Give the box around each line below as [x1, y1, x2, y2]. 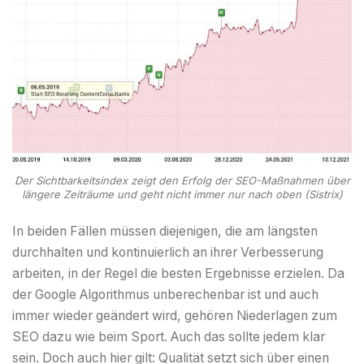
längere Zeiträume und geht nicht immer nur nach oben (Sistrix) [21, 188, 343, 201]
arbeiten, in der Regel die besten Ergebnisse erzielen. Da [12, 265, 344, 281]
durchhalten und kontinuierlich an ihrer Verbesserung [12, 244, 323, 260]
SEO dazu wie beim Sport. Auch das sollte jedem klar [12, 328, 325, 344]
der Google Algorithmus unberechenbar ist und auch [12, 286, 318, 302]
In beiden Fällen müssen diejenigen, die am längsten [12, 223, 318, 239]
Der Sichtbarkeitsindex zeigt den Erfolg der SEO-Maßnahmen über [14, 174, 350, 188]
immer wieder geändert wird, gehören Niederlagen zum [12, 307, 337, 323]
